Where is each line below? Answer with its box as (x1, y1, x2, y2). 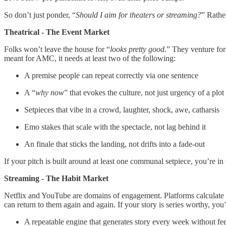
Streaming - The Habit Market (4, 174, 108, 183)
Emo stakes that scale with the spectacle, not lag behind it (24, 122, 206, 131)
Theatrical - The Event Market (4, 27, 109, 36)
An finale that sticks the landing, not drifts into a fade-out (24, 139, 205, 148)
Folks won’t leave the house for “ (4, 44, 110, 53)
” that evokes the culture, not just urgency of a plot (64, 88, 224, 97)
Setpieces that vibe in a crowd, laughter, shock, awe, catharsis (24, 105, 219, 114)
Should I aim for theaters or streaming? (76, 10, 201, 19)
